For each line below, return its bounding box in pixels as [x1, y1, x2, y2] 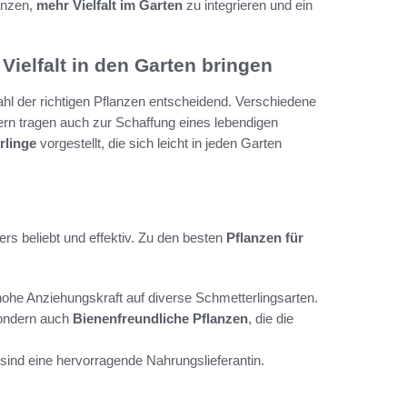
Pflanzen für [226, 230, 303, 246]
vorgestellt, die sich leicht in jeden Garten [36, 135, 282, 152]
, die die [248, 311, 293, 327]
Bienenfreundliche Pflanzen [73, 311, 248, 327]
